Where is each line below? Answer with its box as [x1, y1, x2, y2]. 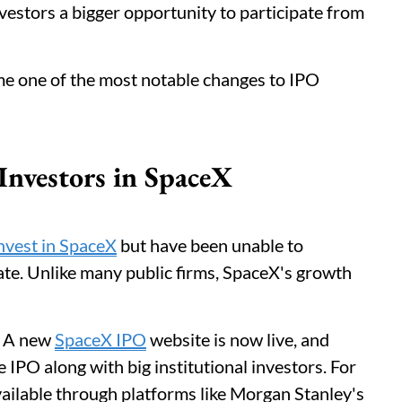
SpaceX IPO [55, 328, 146, 350]
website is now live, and [146, 328, 329, 350]
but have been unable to [117, 234, 303, 256]
